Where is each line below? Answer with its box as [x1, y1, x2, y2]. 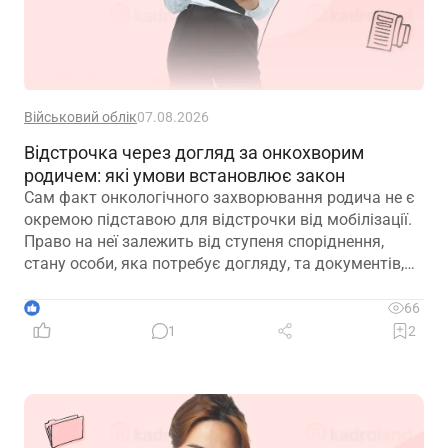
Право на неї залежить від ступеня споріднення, [24, 232, 384, 252]
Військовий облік [24, 109, 137, 126]
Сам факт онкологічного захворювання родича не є [24, 188, 415, 208]
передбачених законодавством [24, 276, 259, 296]
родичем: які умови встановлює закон [24, 165, 345, 187]
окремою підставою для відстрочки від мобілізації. [24, 210, 412, 230]
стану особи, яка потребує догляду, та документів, [24, 254, 404, 274]
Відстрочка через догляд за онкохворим [24, 142, 364, 164]
